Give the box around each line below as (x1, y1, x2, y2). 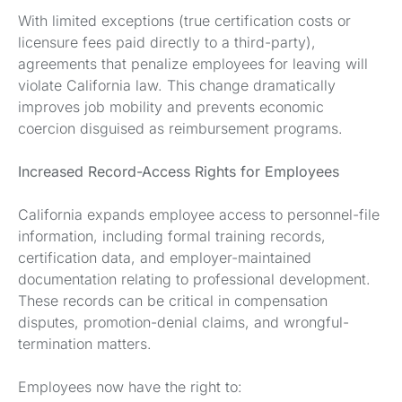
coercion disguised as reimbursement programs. (18, 119, 343, 137)
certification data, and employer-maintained (18, 249, 311, 267)
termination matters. (18, 335, 152, 353)
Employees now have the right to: (18, 378, 242, 396)
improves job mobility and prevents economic (18, 98, 324, 116)
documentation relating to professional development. (18, 270, 371, 288)
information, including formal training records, (18, 227, 326, 245)
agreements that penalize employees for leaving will (18, 55, 368, 73)
